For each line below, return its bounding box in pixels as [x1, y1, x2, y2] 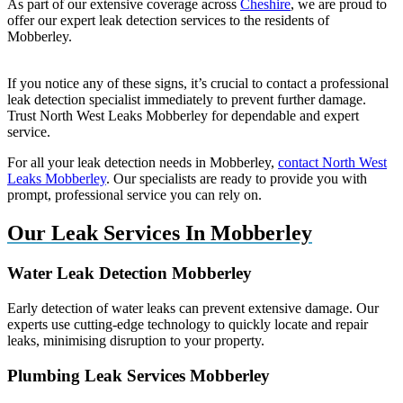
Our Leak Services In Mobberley [7, 221, 312, 246]
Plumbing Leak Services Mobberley [7, 365, 270, 385]
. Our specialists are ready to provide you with [106, 171, 367, 187]
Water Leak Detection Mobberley [7, 264, 252, 283]
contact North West [278, 155, 387, 171]
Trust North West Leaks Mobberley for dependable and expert [7, 108, 359, 124]
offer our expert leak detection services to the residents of [7, 13, 329, 29]
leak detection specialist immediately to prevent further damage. [7, 92, 366, 108]
